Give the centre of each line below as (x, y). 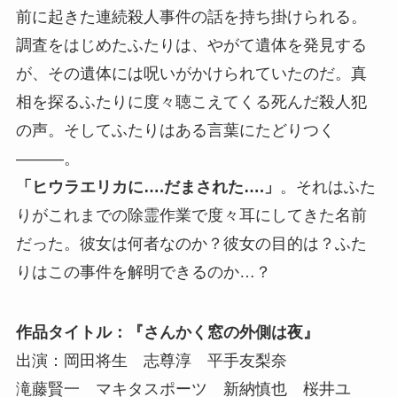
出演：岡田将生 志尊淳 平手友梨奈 (151, 360)
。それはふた (327, 187)
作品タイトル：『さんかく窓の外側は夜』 (167, 332)
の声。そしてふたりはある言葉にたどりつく (175, 130)
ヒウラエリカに (87, 187)
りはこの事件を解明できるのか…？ (143, 272)
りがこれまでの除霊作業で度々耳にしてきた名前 (191, 215)
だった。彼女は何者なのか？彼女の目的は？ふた (191, 243)
